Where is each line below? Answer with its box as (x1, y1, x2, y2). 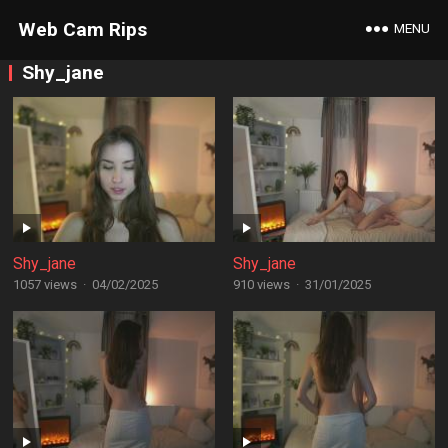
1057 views (12, 277, 77, 292)
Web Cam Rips (17, 18, 147, 41)
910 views (232, 277, 290, 292)
